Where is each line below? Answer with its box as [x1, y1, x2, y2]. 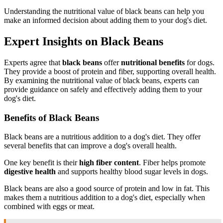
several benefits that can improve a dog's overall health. [4, 141, 177, 150]
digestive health [4, 167, 56, 176]
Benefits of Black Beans [4, 112, 99, 123]
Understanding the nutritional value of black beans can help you [4, 7, 204, 16]
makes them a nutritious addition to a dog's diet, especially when [4, 193, 205, 202]
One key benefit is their [4, 158, 79, 167]
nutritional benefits [121, 58, 185, 67]
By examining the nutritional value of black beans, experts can [4, 76, 199, 85]
